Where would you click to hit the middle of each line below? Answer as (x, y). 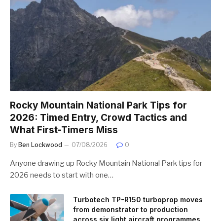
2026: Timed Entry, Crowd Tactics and (98, 117)
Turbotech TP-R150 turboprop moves (138, 199)
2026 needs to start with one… (62, 175)
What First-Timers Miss (64, 130)
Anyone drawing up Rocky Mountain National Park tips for (106, 163)
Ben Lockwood (40, 145)
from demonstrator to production (130, 209)
